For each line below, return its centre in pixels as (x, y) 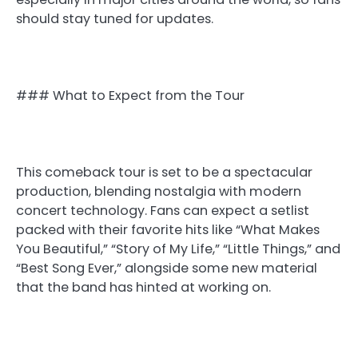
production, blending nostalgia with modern (159, 192)
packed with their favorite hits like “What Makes (168, 230)
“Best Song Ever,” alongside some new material (167, 268)
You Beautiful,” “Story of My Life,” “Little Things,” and (178, 249)
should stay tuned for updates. (115, 18)
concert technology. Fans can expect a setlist (163, 211)
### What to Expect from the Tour (130, 96)
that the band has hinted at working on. (143, 288)
